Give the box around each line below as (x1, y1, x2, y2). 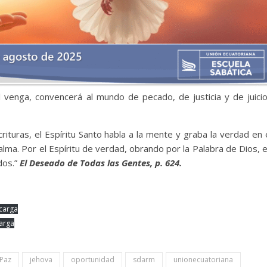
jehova (30, 254, 52, 265)
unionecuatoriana (173, 254, 233, 265)
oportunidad (71, 254, 114, 265)
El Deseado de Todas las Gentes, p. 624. (20, 156, 182, 169)
